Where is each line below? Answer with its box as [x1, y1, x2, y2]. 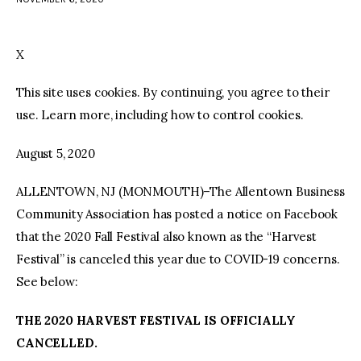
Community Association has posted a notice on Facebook [16, 206, 338, 222]
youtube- [210, 31, 262, 48]
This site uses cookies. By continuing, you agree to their [16, 85, 330, 101]
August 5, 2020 [16, 145, 95, 161]
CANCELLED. [16, 334, 98, 351]
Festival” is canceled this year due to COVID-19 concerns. [16, 251, 340, 268]
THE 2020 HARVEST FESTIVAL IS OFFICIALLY [16, 312, 297, 328]
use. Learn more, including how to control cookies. [16, 107, 304, 123]
